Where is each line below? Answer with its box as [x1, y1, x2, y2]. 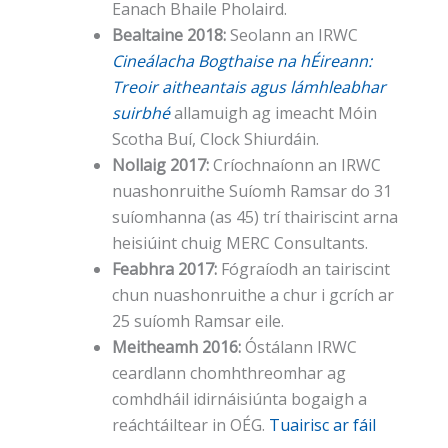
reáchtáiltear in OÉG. [112, 414, 269, 437]
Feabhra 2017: [112, 258, 217, 281]
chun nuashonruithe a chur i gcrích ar [112, 284, 394, 307]
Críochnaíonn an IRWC [209, 154, 381, 177]
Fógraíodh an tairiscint [217, 258, 390, 281]
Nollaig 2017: [112, 154, 209, 177]
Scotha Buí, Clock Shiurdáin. [112, 128, 319, 151]
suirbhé [112, 102, 174, 125]
